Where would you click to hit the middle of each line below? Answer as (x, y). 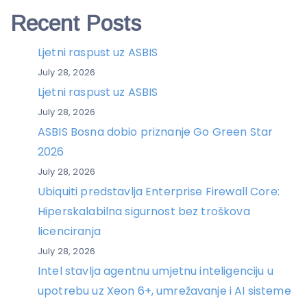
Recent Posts (76, 23)
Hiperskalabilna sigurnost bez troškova (144, 211)
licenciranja (69, 231)
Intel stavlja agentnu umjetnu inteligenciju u (156, 271)
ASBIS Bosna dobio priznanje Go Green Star (156, 132)
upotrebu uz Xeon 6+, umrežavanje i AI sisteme (164, 291)
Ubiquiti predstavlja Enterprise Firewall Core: (159, 191)
